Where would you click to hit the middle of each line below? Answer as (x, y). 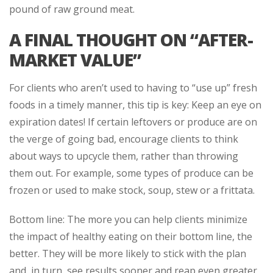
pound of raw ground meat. (72, 9)
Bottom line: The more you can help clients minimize (128, 219)
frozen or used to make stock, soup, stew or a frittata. (132, 190)
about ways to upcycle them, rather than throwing (124, 156)
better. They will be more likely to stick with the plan (128, 253)
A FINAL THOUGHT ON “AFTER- (131, 39)
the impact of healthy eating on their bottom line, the (131, 236)
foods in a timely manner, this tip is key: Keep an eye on (135, 105)
